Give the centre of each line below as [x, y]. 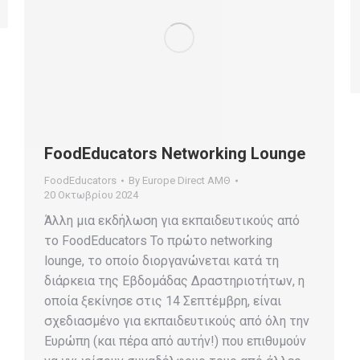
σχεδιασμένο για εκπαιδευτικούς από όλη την [177, 321]
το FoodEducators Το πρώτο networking [158, 241]
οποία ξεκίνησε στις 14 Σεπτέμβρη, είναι [163, 301]
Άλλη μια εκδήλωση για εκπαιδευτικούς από [172, 221]
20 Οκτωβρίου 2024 [91, 195]
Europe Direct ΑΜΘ [186, 181]
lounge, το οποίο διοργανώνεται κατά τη [162, 261]
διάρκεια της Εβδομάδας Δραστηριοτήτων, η [174, 281]
